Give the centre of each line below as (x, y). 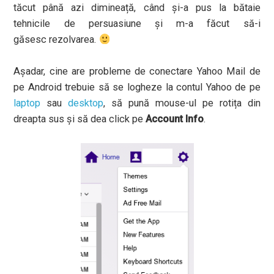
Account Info (175, 119)
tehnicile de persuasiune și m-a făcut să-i (137, 24)
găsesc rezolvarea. (56, 39)
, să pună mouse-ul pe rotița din (182, 103)
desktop (86, 103)
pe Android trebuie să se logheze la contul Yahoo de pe (137, 87)
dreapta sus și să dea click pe (80, 119)
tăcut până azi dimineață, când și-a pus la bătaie (137, 8)
